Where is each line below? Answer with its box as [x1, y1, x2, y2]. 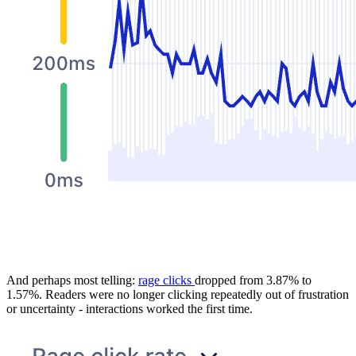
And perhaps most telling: [6, 273, 138, 287]
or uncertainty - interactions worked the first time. [6, 301, 253, 315]
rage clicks [138, 273, 195, 287]
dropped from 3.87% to [195, 273, 311, 287]
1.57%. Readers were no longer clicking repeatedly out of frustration [6, 287, 349, 301]
